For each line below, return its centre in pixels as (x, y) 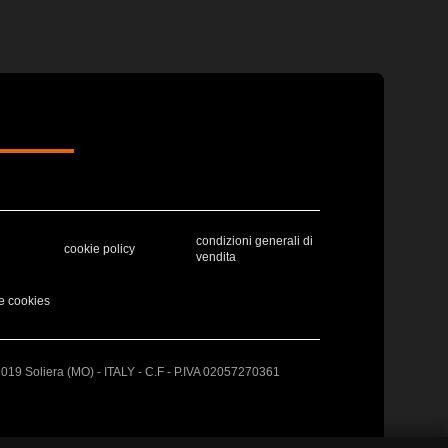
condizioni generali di (254, 240)
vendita (216, 256)
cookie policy (99, 248)
